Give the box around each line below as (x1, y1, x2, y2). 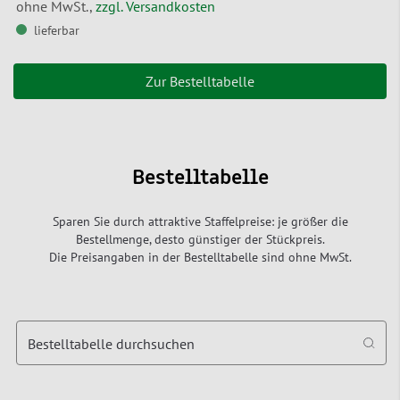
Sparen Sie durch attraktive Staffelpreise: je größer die (52, 213, 348, 230)
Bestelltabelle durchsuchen (28, 335, 195, 354)
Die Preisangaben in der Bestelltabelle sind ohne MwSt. (48, 249, 352, 266)
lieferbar (34, 22, 79, 39)
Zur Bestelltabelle (146, 72, 254, 91)
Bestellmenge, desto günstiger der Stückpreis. (75, 231, 325, 248)
